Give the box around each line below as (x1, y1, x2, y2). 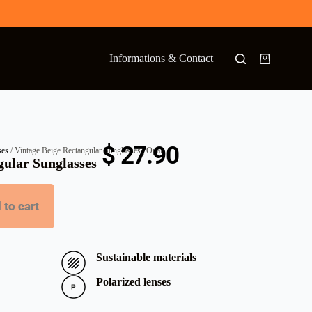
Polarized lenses (95, 275, 171, 288)
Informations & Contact (109, 52, 213, 64)
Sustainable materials (95, 251, 196, 264)
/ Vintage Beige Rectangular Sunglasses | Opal (8, 146, 163, 155)
